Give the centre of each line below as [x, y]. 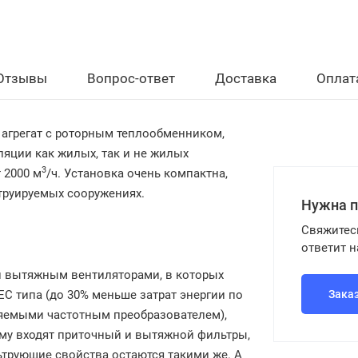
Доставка [246, 78]
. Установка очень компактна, [143, 173]
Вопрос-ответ [131, 78]
